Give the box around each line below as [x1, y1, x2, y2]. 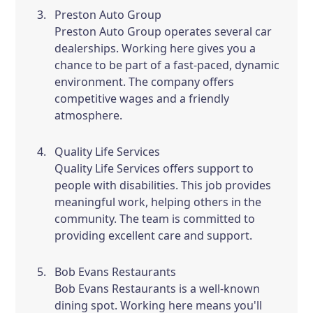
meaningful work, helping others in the [54, 194, 262, 210]
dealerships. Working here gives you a [54, 41, 256, 56]
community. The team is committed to [54, 211, 256, 226]
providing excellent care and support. [54, 228, 253, 243]
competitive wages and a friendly [54, 91, 230, 106]
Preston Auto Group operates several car [54, 24, 272, 39]
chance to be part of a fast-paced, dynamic [54, 57, 280, 73]
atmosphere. [54, 108, 123, 123]
